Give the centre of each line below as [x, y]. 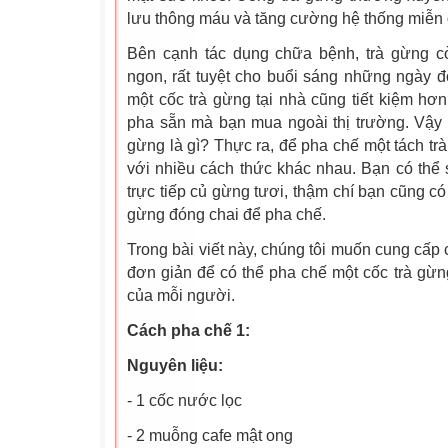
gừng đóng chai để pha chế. [226, 214]
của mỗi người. [181, 295]
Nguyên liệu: [175, 365]
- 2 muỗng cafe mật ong [210, 435]
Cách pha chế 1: [188, 330]
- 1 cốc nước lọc [184, 400]
